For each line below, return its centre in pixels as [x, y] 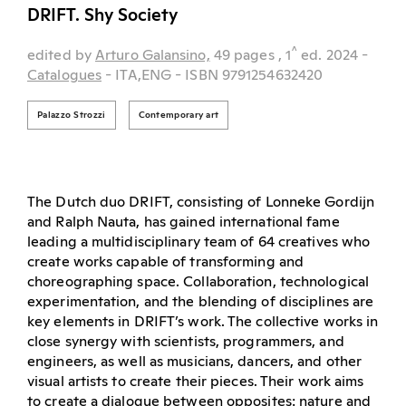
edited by [61, 55]
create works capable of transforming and [166, 261]
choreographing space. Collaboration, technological [198, 281]
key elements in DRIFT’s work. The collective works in [203, 321]
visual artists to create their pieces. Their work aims [196, 381]
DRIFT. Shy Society [102, 15]
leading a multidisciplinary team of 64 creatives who [199, 242]
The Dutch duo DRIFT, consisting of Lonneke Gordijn [201, 202]
